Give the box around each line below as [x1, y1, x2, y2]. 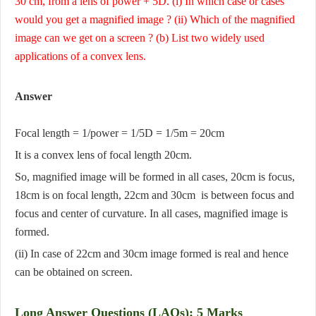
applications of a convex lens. [15, 50, 146, 63]
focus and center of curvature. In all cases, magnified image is [15, 207, 288, 220]
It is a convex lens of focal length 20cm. [15, 149, 192, 162]
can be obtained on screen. [15, 266, 133, 279]
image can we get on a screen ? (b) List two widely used [15, 32, 265, 44]
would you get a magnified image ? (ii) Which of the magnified [15, 13, 295, 26]
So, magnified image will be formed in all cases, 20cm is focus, [15, 171, 295, 183]
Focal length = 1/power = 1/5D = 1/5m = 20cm [15, 127, 224, 140]
